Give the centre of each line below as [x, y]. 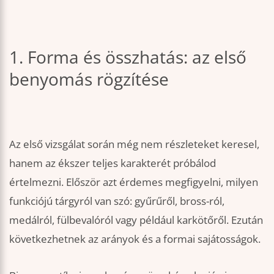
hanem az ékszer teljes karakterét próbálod [113, 163]
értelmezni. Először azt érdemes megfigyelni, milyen [134, 182]
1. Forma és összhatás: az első [128, 57]
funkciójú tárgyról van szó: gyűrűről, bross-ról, [117, 201]
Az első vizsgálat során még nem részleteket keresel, [134, 144]
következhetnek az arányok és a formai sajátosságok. [135, 239]
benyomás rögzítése [89, 79]
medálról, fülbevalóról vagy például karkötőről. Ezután [136, 220]
